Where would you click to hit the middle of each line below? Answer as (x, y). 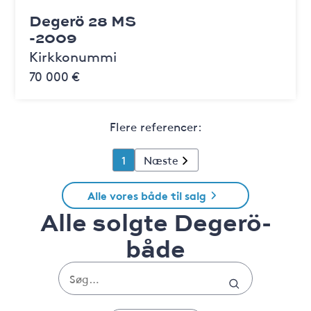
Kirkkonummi (73, 56)
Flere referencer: (155, 126)
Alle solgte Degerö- (155, 221)
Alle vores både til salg (146, 195)
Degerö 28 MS (83, 20)
